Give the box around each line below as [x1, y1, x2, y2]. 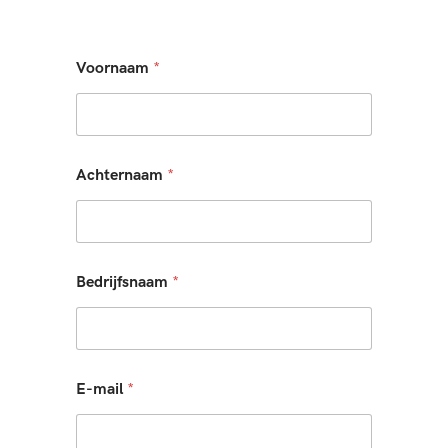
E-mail [76, 380, 127, 400]
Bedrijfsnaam [76, 273, 172, 293]
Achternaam [76, 166, 167, 186]
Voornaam [76, 59, 153, 79]
